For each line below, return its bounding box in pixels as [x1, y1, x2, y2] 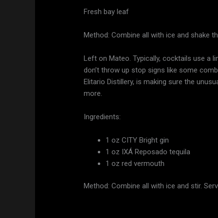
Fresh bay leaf [84, 7, 129, 16]
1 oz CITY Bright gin [106, 135, 169, 145]
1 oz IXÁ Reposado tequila [106, 147, 191, 156]
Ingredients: [84, 112, 121, 121]
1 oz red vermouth [106, 159, 165, 168]
